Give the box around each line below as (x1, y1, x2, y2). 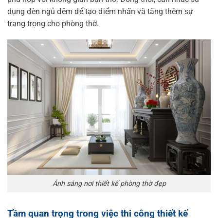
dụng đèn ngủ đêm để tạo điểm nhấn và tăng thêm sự (7, 6, 193, 16)
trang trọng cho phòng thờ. (7, 18, 99, 28)
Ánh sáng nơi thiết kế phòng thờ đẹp (52, 179, 166, 188)
